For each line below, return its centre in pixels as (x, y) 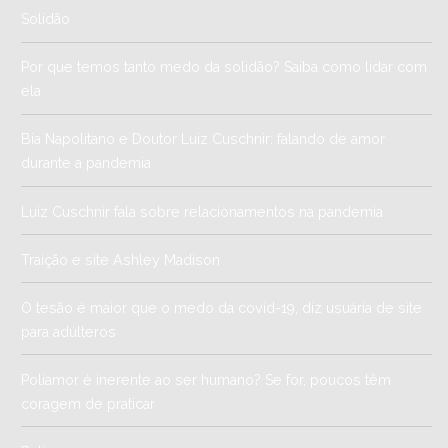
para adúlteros (69, 331)
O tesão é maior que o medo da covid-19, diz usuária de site (222, 307)
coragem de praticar (88, 403)
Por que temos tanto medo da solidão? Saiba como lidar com (224, 67)
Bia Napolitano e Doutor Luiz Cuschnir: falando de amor (203, 139)
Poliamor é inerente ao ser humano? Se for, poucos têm (206, 379)
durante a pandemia (86, 163)
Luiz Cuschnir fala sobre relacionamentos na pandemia (202, 211)
